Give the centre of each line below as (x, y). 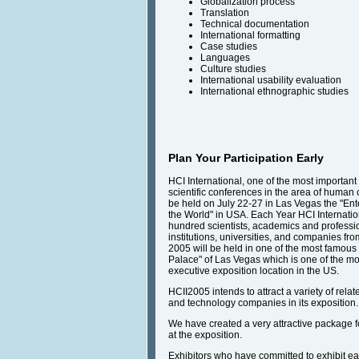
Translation (225, 13)
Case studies (229, 47)
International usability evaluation (271, 81)
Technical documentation (255, 24)
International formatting (250, 36)
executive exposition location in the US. (254, 271)
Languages (225, 58)
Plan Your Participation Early (246, 158)
